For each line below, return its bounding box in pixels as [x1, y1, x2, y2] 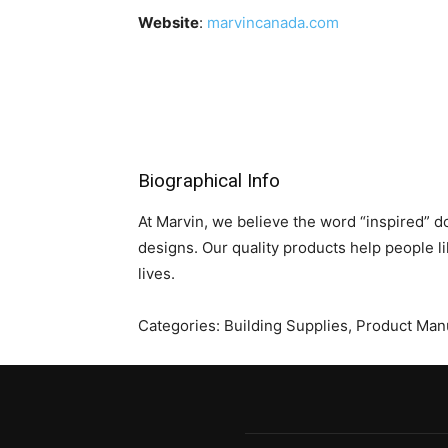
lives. [138, 264, 175, 283]
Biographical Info [138, 169, 280, 192]
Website [138, 13, 199, 32]
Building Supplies [224, 316, 348, 335]
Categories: [138, 316, 224, 335]
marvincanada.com [207, 13, 339, 32]
